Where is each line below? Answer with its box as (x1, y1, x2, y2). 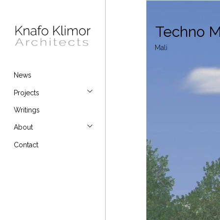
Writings (14, 106, 40, 114)
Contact (14, 140, 38, 149)
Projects (14, 88, 39, 97)
